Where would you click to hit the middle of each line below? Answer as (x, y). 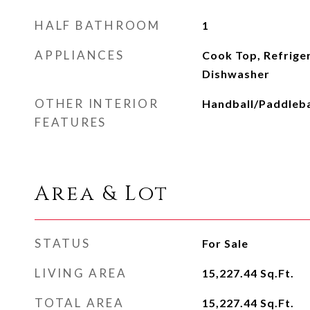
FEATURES (71, 122)
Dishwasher (236, 74)
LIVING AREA (81, 273)
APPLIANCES (80, 55)
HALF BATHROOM (98, 25)
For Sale (225, 243)
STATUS (63, 243)
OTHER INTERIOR (97, 103)
